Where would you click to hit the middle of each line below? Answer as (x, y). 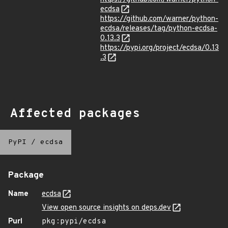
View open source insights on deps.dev (106, 208)
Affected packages (75, 114)
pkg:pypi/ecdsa (74, 222)
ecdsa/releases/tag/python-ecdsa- (159, 29)
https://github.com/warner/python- (159, 19)
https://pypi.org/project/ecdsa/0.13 (160, 48)
